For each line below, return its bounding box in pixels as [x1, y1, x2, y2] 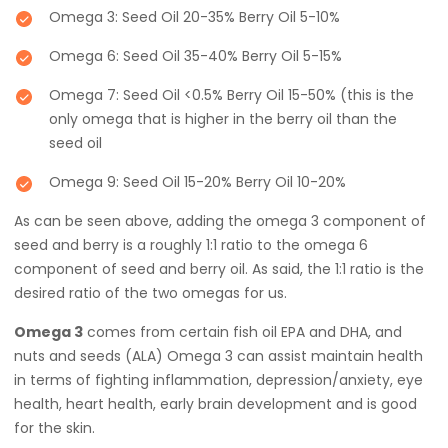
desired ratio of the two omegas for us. [14, 283, 287, 303]
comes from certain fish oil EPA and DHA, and [83, 322, 402, 342]
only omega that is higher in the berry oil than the [49, 109, 397, 129]
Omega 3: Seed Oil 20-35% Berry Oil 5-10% [49, 7, 340, 27]
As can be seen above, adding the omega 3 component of [14, 211, 426, 231]
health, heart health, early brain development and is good [14, 394, 417, 414]
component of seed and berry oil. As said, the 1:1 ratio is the [14, 259, 424, 279]
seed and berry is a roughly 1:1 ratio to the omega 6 [14, 235, 368, 255]
